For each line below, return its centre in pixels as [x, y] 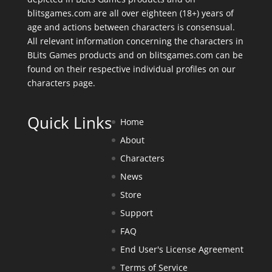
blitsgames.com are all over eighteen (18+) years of [130, 13]
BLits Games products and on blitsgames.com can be [135, 55]
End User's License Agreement [182, 249]
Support [136, 212]
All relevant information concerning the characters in [135, 41]
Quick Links [69, 122]
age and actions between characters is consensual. [131, 27]
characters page [60, 83]
